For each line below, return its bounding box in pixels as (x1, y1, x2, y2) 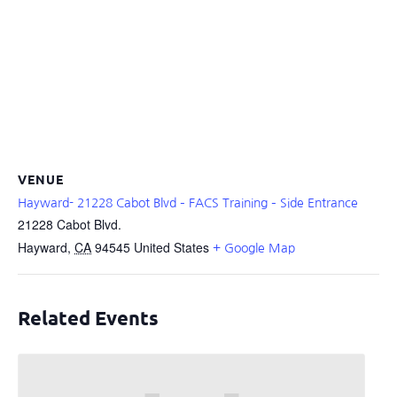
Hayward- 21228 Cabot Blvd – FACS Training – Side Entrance (18, 196, 358, 209)
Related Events (18, 305, 159, 330)
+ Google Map (213, 241, 295, 254)
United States (134, 237, 209, 256)
